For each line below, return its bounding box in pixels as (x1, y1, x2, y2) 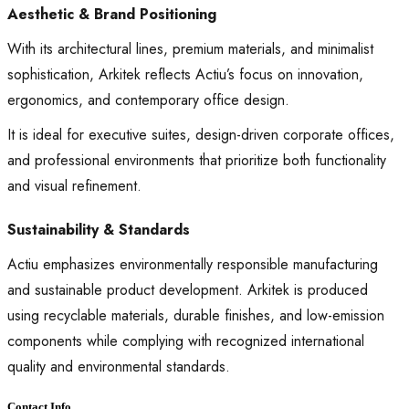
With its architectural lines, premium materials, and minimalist (7, 38, 373, 60)
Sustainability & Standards (7, 219, 190, 241)
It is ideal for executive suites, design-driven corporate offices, (7, 124, 394, 146)
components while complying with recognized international (7, 330, 364, 352)
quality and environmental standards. (7, 356, 230, 378)
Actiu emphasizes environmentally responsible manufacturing (7, 254, 378, 276)
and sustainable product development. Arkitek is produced (7, 279, 368, 301)
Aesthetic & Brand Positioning (7, 4, 216, 26)
